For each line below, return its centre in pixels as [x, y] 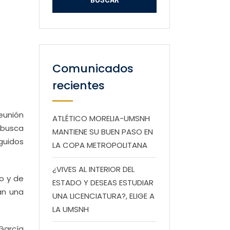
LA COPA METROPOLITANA [100, 145]
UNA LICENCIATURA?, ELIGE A [103, 196]
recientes [79, 85]
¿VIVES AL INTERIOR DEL [93, 169]
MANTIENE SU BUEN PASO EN [103, 132]
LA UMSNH [71, 209]
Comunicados [93, 69]
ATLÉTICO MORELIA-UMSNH [101, 118]
